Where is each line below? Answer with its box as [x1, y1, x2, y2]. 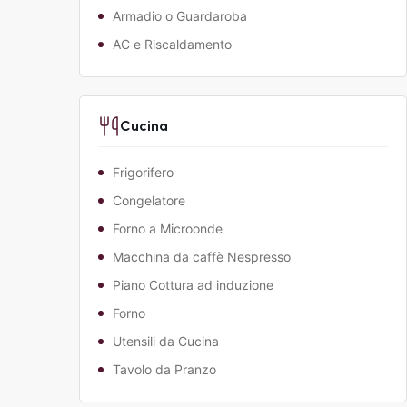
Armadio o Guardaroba [113, 8, 247, 25]
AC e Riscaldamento [113, 36, 232, 53]
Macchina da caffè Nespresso [113, 249, 291, 265]
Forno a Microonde [113, 221, 223, 237]
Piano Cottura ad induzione [113, 277, 273, 293]
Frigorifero [113, 164, 174, 181]
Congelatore [113, 193, 185, 209]
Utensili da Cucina [113, 333, 219, 350]
